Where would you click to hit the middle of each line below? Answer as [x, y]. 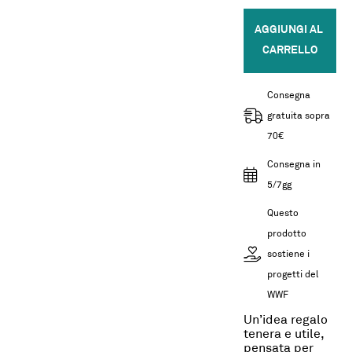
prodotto [286, 234]
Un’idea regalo [285, 321]
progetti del [292, 275]
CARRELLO [290, 51]
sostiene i [288, 255]
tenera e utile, [284, 335]
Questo [282, 214]
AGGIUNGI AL [288, 30]
